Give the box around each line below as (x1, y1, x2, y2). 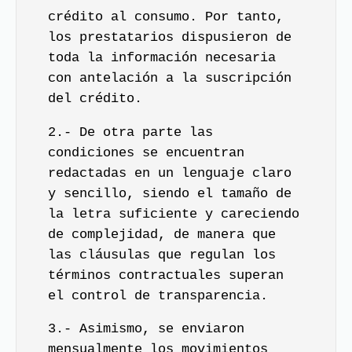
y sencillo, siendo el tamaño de (48, 185, 291, 201)
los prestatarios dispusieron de (48, 30, 291, 45)
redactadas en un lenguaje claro (48, 165, 291, 181)
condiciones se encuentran (48, 145, 244, 160)
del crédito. (48, 91, 142, 106)
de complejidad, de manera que (48, 226, 276, 242)
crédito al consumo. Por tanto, (48, 9, 284, 24)
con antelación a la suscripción (48, 71, 291, 86)
